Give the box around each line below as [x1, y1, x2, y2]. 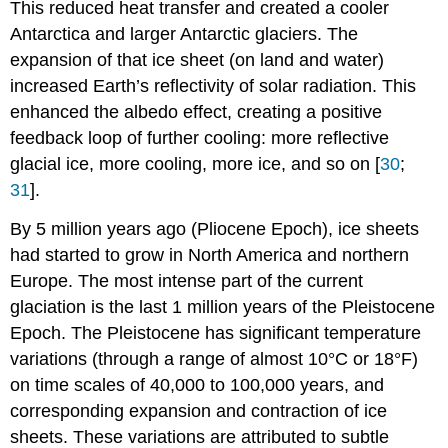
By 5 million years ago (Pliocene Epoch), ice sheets [10, 218, 420, 239]
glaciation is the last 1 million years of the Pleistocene [10, 296, 436, 317]
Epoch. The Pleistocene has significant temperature [10, 322, 422, 343]
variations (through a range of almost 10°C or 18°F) [10, 348, 419, 369]
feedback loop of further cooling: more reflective [10, 127, 390, 148]
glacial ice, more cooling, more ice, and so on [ [10, 153, 381, 174]
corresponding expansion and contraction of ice [10, 400, 388, 421]
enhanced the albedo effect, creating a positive [10, 101, 383, 122]
